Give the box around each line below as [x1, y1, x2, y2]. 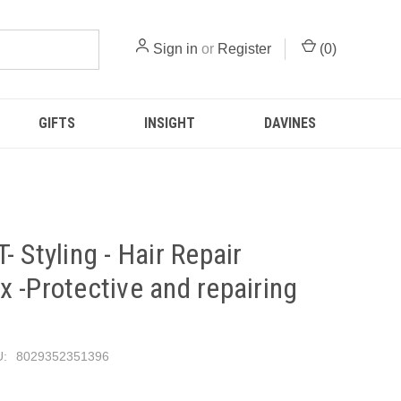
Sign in [153, 41, 198, 56]
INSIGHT [143, 115, 195, 132]
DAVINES [263, 115, 316, 132]
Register [218, 41, 271, 56]
